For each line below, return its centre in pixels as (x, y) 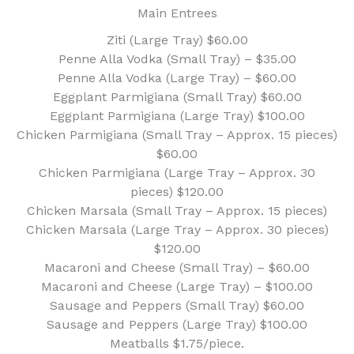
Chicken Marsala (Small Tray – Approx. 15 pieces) (177, 210)
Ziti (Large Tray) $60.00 (177, 40)
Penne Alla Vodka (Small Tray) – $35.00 (177, 58)
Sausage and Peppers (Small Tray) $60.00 (177, 305)
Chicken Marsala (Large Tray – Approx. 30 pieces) (177, 229)
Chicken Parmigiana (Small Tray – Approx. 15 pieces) (177, 134)
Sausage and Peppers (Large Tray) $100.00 (177, 324)
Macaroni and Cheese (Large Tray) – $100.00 (177, 286)
